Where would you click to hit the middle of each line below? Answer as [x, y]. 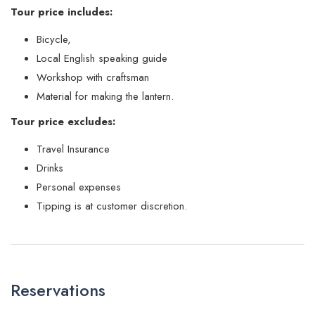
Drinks [50, 168]
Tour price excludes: [63, 122]
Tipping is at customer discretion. [112, 206]
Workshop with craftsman [93, 77]
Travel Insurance [73, 149]
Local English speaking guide [102, 58]
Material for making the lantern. [105, 96]
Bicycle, [54, 39]
